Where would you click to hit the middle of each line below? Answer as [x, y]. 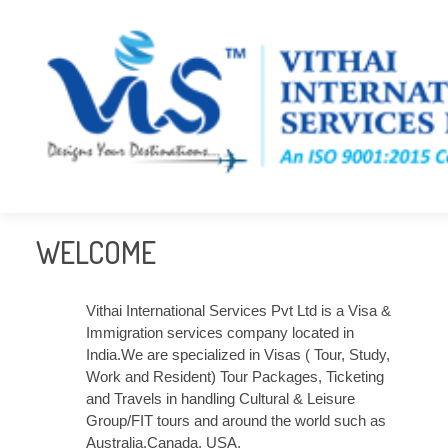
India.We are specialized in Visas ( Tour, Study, [237, 354]
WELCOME [95, 252]
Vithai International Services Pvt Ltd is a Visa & [238, 310]
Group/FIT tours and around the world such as [235, 420]
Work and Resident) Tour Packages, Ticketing [234, 376]
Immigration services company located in [219, 332]
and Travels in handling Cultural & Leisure [220, 398]
